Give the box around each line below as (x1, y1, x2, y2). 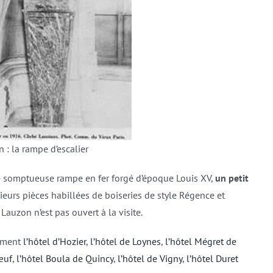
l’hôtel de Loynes (90, 235, 161, 247)
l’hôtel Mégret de (165, 235, 236, 247)
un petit (214, 172, 249, 184)
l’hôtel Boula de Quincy (16, 252, 113, 264)
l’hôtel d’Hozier (23, 235, 86, 247)
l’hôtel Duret (186, 252, 238, 264)
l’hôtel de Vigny (117, 252, 182, 264)
